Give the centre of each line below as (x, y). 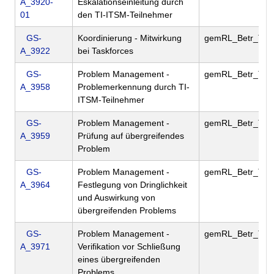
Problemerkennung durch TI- (134, 87)
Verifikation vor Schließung (129, 247)
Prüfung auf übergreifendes (131, 136)
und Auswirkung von (117, 198)
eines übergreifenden (119, 260)
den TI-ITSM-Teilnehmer (125, 15)
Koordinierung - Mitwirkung (130, 38)
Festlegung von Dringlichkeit (132, 185)
